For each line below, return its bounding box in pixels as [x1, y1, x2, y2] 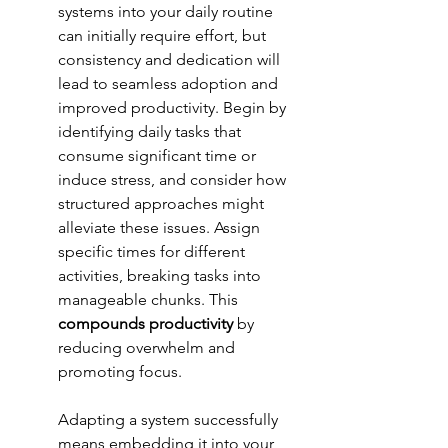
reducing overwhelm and [58, 338, 239, 358]
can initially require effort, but [58, 26, 270, 46]
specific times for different [58, 242, 249, 262]
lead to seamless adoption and [58, 74, 282, 94]
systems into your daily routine [58, 2, 277, 22]
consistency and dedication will [58, 50, 284, 70]
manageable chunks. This [58, 290, 242, 310]
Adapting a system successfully [58, 410, 282, 430]
